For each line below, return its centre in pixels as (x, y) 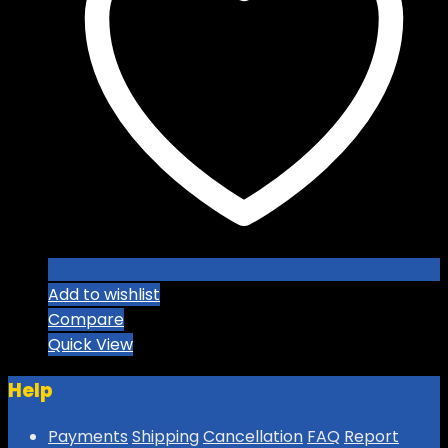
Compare (86, 320)
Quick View (90, 345)
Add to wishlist (104, 295)
